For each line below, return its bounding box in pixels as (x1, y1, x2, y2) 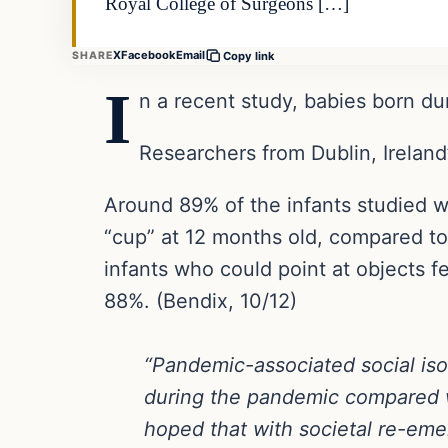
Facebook (121, 48, 177, 63)
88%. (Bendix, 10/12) (104, 288, 297, 313)
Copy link (223, 48, 276, 63)
